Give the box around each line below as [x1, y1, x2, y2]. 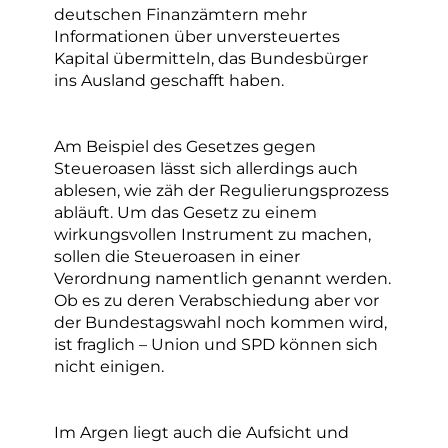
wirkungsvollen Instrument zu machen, [54, 224, 371, 245]
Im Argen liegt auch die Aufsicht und [54, 422, 349, 443]
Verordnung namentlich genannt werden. [54, 268, 391, 289]
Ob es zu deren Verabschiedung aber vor [54, 290, 379, 311]
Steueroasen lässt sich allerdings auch [54, 158, 358, 179]
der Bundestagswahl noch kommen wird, [54, 312, 387, 333]
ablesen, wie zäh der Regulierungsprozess [54, 180, 389, 201]
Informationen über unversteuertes [54, 26, 340, 47]
